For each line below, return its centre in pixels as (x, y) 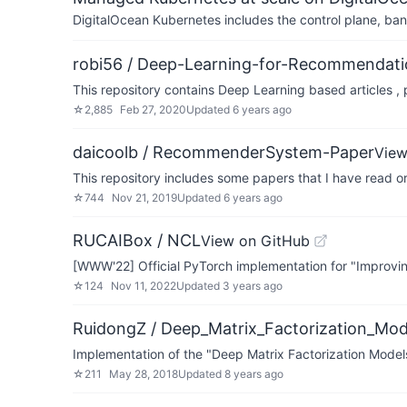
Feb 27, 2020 (153, 109)
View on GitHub (255, 241)
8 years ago (254, 374)
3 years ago (253, 286)
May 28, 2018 (144, 374)
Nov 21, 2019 (144, 198)
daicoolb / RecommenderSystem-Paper (223, 152)
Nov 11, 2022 (144, 286)
